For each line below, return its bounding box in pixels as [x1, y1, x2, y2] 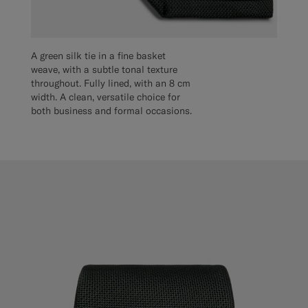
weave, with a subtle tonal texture [31, 63, 177, 76]
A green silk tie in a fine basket [31, 49, 166, 63]
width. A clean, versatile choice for [31, 91, 180, 104]
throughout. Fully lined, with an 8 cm [31, 77, 190, 90]
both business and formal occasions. [31, 104, 192, 118]
